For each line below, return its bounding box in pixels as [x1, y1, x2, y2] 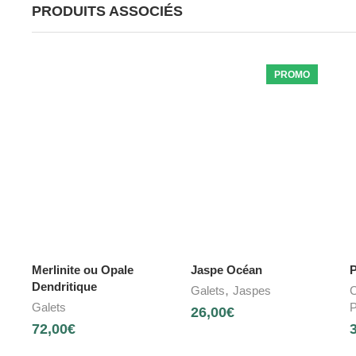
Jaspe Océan [190, 262, 262, 277]
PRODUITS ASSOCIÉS [32, 2, 183, 19]
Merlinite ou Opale [32, 262, 133, 277]
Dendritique [32, 279, 97, 293]
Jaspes [232, 283, 271, 297]
